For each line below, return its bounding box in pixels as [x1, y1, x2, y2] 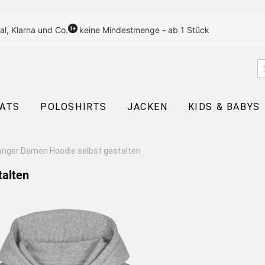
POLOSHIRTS [40, 101, 108, 113]
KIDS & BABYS [188, 101, 260, 113]
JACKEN [127, 101, 168, 113]
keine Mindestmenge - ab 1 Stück [79, 24, 209, 35]
